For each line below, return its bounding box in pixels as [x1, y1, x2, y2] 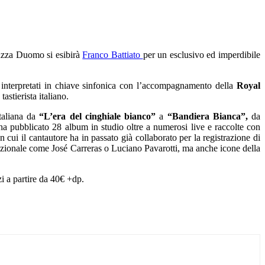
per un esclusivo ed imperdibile [143, 49, 261, 60]
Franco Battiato [82, 49, 143, 60]
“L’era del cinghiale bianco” [35, 111, 156, 121]
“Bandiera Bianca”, [163, 111, 248, 121]
